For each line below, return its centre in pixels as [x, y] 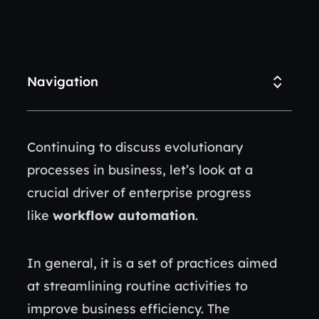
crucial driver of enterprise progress [139, 193]
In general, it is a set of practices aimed [152, 263]
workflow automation [124, 215]
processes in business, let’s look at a [140, 170]
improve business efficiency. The [129, 309]
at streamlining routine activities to [137, 286]
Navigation [63, 82]
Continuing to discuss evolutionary [135, 147]
